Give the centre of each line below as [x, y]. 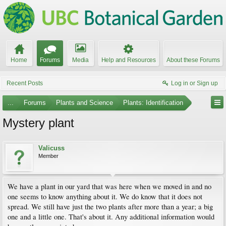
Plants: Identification [153, 103]
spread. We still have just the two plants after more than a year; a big [110, 207]
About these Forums [193, 60]
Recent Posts [25, 83]
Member [48, 156]
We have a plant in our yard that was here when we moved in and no [109, 186]
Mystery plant [38, 123]
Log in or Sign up [194, 83]
